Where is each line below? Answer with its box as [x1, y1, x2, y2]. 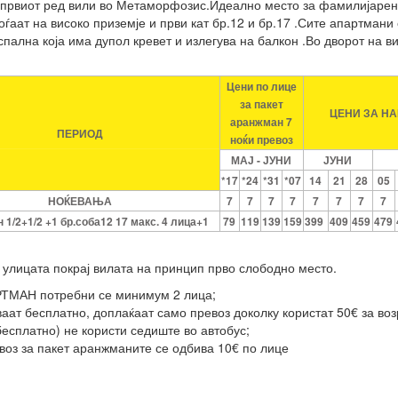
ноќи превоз [229, 131, 293, 147]
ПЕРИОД [57, 125, 104, 141]
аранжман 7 [230, 114, 293, 130]
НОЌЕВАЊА [48, 193, 113, 209]
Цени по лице [226, 78, 297, 94]
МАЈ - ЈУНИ [231, 152, 292, 168]
